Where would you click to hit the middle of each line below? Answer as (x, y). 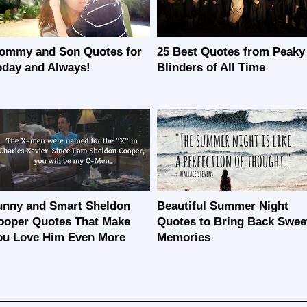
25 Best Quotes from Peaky (231, 52)
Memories (184, 237)
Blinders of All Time (211, 67)
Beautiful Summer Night (223, 206)
